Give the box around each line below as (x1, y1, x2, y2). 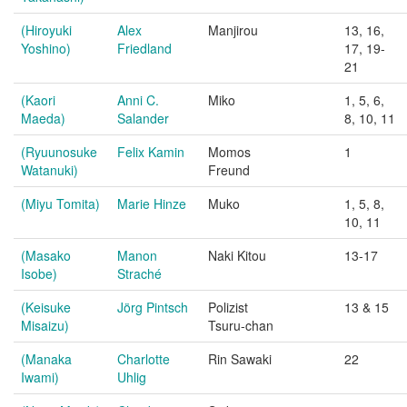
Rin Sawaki (208, 350, 272, 368)
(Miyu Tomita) (21, 194, 100, 213)
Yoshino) (21, 39, 71, 57)
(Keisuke (21, 298, 71, 316)
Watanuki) (21, 161, 78, 179)
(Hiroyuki (21, 21, 72, 39)
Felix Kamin (117, 143, 184, 161)
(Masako (21, 246, 71, 264)
